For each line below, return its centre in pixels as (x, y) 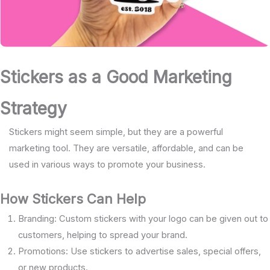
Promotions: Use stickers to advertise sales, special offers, (140, 252)
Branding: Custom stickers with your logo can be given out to (143, 219)
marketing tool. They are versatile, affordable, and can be (126, 148)
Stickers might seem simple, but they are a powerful (116, 132)
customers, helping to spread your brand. (103, 235)
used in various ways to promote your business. (107, 164)
